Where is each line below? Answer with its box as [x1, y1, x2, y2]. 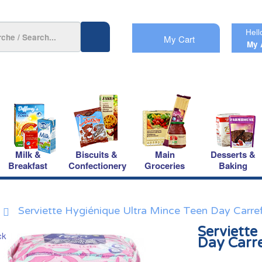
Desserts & [211, 148, 256, 161]
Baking [219, 159, 247, 172]
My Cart [164, 33, 195, 45]
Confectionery [68, 159, 126, 172]
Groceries [144, 159, 185, 172]
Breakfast [8, 159, 47, 172]
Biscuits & [75, 148, 118, 161]
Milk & [15, 148, 41, 161]
